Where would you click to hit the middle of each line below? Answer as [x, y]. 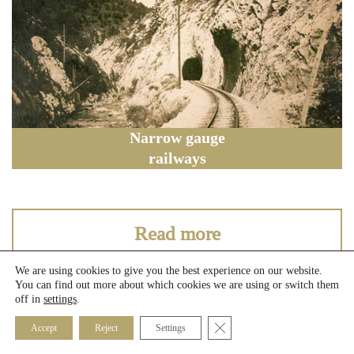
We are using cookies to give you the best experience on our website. [169, 270]
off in [29, 299]
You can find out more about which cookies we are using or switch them [177, 284]
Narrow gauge [177, 138]
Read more [177, 234]
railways [177, 159]
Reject [106, 328]
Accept [44, 328]
